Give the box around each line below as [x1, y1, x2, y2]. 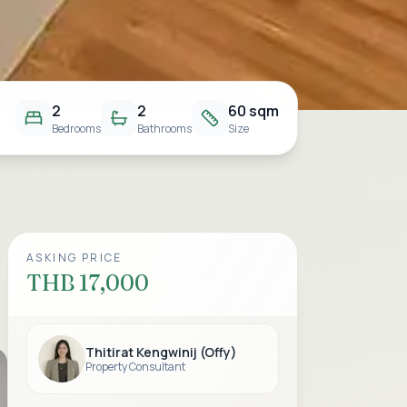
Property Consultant [85, 358, 185, 374]
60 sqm [228, 101, 279, 121]
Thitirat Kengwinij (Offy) [85, 342, 237, 361]
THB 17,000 [26, 270, 149, 296]
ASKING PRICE [26, 250, 123, 265]
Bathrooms [137, 121, 192, 136]
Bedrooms [52, 121, 101, 136]
